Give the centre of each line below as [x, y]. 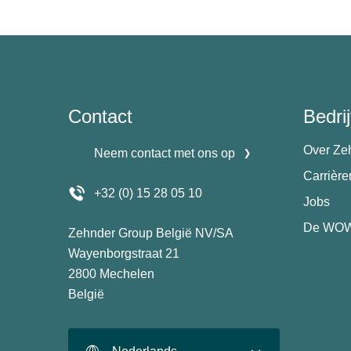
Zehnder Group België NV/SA [151, 233]
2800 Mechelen [113, 274]
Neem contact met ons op [165, 154]
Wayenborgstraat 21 [125, 254]
